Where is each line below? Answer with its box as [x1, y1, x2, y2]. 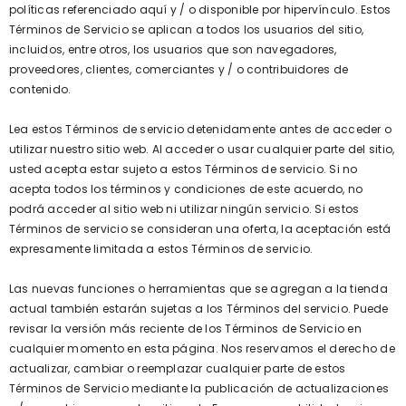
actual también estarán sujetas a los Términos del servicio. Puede [9, 301, 389, 316]
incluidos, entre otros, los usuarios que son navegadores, [9, 42, 337, 57]
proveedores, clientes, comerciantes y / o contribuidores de [9, 62, 349, 77]
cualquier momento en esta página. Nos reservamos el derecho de [9, 341, 395, 356]
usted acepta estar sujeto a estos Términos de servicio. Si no [9, 161, 358, 177]
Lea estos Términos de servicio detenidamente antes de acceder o [9, 121, 392, 137]
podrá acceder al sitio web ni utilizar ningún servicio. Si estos [9, 201, 360, 217]
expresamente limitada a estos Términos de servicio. [9, 241, 314, 256]
